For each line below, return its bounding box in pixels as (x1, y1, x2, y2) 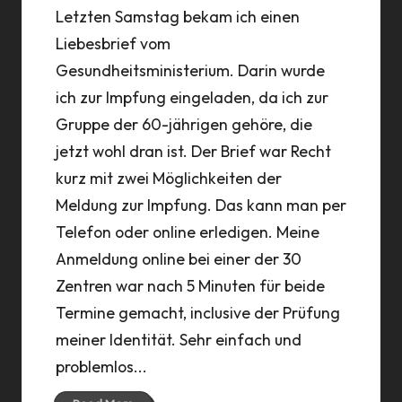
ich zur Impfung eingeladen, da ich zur (55, 86, 328, 108)
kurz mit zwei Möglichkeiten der (55, 167, 282, 188)
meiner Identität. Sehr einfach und (55, 328, 301, 350)
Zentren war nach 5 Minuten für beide (55, 275, 325, 296)
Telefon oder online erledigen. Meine (55, 221, 319, 242)
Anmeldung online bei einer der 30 (55, 248, 301, 269)
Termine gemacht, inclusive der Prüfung (55, 301, 340, 323)
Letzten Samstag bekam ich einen (55, 5, 300, 27)
